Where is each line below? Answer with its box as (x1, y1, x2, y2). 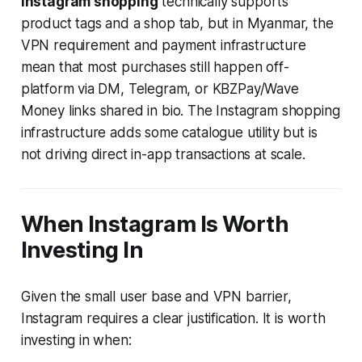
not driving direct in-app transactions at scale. (20, 145, 305, 162)
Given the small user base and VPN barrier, (20, 288, 292, 305)
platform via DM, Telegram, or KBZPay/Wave (20, 80, 299, 97)
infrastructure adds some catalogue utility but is (20, 124, 318, 141)
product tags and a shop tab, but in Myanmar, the (20, 15, 334, 32)
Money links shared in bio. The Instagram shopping (20, 102, 340, 119)
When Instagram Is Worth (20, 210, 289, 238)
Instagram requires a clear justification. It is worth (20, 309, 326, 326)
